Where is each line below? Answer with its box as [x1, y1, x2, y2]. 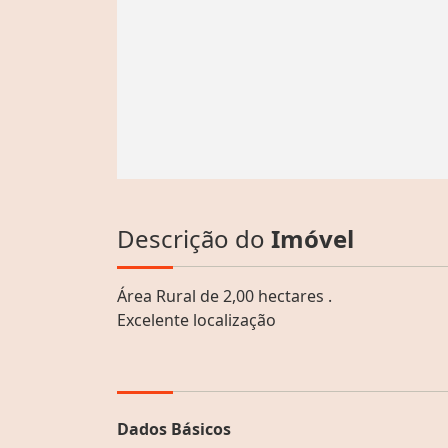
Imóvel [271, 221, 354, 255]
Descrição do [117, 221, 271, 255]
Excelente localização [117, 308, 276, 331]
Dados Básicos [117, 417, 231, 440]
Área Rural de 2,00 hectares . [117, 284, 332, 307]
